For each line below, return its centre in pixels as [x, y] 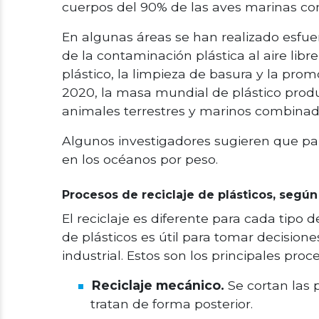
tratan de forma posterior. [172, 304]
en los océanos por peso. [140, 159]
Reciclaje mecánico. [158, 285]
